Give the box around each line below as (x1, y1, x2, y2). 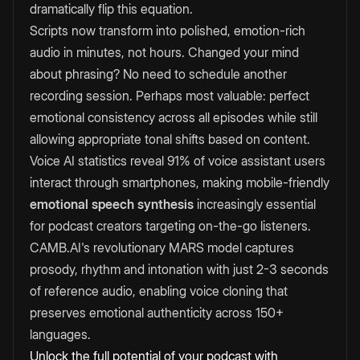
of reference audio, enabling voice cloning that (30, 283, 288, 300)
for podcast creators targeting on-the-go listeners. (30, 218, 311, 235)
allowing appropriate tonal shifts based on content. (30, 131, 310, 148)
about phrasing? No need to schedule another (30, 66, 287, 83)
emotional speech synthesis (30, 196, 194, 213)
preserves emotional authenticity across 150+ (30, 305, 284, 321)
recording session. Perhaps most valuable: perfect (30, 88, 309, 104)
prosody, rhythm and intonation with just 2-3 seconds (30, 261, 329, 278)
